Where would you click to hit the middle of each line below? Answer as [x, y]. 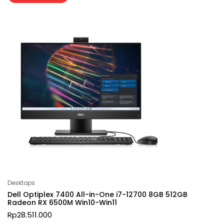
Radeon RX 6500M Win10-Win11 [62, 202]
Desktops [21, 182]
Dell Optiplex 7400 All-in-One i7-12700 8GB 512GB [97, 194]
